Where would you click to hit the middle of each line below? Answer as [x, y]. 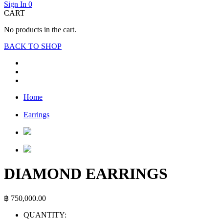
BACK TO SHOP [33, 46]
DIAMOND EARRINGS [86, 174]
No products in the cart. [40, 30]
